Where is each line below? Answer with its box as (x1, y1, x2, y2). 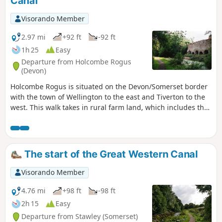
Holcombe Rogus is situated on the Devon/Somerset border (10, 82, 208, 92)
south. (10, 123, 31, 133)
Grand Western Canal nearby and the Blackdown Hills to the (10, 113, 210, 123)
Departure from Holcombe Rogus (21, 56, 131, 66)
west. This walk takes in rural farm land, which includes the (10, 103, 208, 112)
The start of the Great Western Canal (22, 148, 198, 161)
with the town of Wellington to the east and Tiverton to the (10, 92, 205, 102)
